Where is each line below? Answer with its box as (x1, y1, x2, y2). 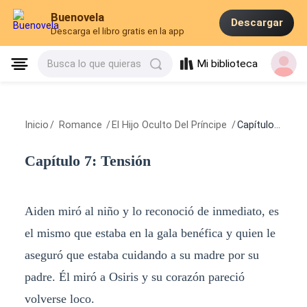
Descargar (230, 16, 283, 29)
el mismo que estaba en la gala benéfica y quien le (24, 225, 275, 240)
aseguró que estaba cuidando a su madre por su (24, 247, 259, 262)
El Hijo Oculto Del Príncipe (112, 119, 230, 131)
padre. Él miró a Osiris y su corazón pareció (24, 269, 245, 284)
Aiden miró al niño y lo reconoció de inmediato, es (24, 204, 279, 218)
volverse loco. (24, 291, 95, 306)
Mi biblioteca (197, 58, 258, 71)
